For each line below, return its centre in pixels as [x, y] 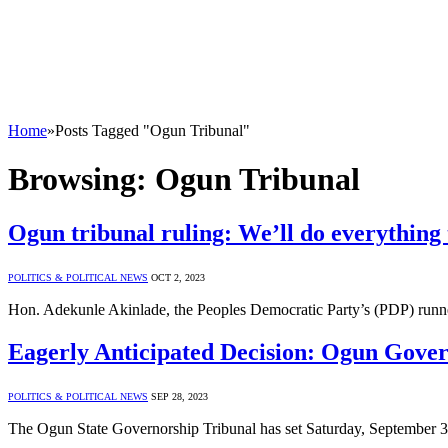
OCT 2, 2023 [178, 277]
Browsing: [81, 179]
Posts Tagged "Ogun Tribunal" [152, 130]
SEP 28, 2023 [179, 396]
